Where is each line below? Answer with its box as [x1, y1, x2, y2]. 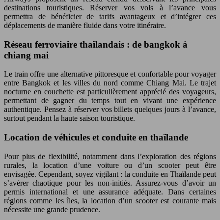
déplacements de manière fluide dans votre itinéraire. [4, 21, 166, 29]
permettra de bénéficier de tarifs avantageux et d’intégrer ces [4, 12, 216, 21]
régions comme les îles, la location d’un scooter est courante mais [4, 196, 216, 205]
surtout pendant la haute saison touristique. [4, 114, 135, 123]
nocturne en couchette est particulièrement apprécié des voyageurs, [4, 87, 216, 96]
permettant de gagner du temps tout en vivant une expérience [4, 96, 216, 105]
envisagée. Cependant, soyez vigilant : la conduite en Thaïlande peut [4, 169, 216, 178]
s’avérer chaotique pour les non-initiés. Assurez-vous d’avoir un [4, 178, 216, 187]
